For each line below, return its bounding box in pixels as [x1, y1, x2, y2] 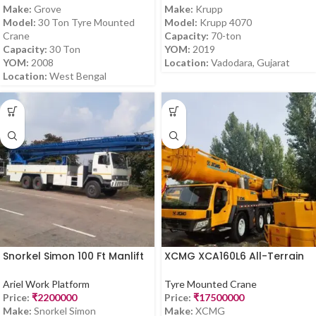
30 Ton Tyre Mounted [36, 16, 135, 28]
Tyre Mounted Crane [164, 278, 257, 291]
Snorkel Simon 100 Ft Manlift [3, 248, 144, 263]
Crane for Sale [164, 262, 239, 276]
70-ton [209, 29, 241, 42]
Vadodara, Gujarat [209, 56, 290, 68]
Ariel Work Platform [3, 278, 90, 291]
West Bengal [47, 69, 107, 82]
